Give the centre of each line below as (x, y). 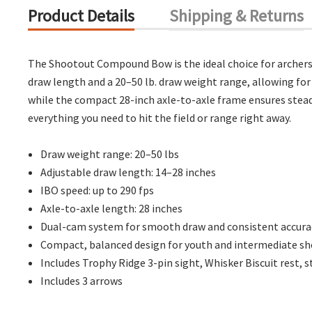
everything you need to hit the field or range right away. (159, 118)
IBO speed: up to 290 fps (97, 190)
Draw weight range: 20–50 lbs (110, 154)
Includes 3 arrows (82, 281)
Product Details (81, 16)
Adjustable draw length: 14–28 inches (128, 172)
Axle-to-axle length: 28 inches (112, 208)
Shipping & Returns (236, 16)
